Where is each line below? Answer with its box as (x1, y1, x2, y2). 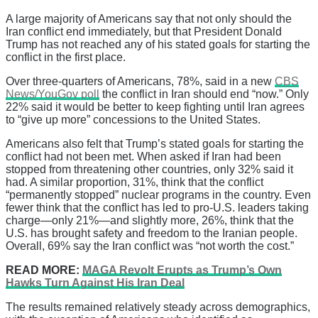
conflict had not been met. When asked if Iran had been (6, 150, 281, 163)
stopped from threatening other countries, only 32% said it (6, 163, 293, 176)
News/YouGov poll (6, 88, 99, 101)
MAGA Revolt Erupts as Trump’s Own (82, 264, 282, 277)
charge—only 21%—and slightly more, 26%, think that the (6, 214, 294, 227)
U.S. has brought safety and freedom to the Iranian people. (6, 227, 297, 240)
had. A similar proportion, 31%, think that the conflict (6, 176, 263, 189)
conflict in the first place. (6, 51, 126, 64)
